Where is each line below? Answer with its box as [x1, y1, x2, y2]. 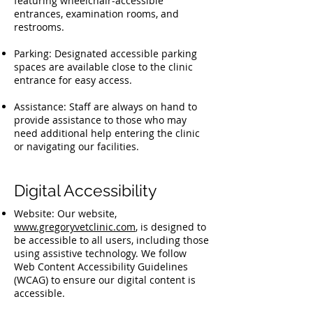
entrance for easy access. [14, 73, 132, 87]
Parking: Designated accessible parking [14, 47, 197, 60]
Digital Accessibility [14, 181, 156, 200]
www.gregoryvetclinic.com [14, 220, 136, 233]
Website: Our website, [14, 207, 117, 220]
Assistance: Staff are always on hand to [14, 100, 197, 113]
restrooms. [14, 20, 64, 34]
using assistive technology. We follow [14, 247, 187, 260]
